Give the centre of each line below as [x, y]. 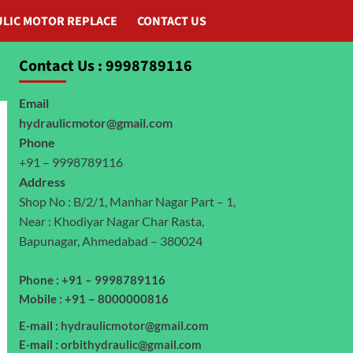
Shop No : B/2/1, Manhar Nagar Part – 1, [127, 202]
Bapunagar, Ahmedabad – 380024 [110, 241]
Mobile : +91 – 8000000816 [93, 299]
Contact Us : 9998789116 [105, 67]
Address [42, 182]
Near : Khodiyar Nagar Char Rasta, [111, 221]
